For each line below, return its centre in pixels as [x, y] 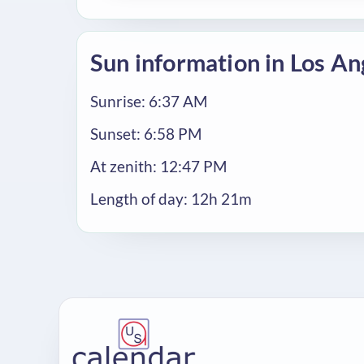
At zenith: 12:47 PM [158, 166]
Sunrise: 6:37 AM [149, 101]
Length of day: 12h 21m [171, 199]
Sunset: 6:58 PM [146, 134]
